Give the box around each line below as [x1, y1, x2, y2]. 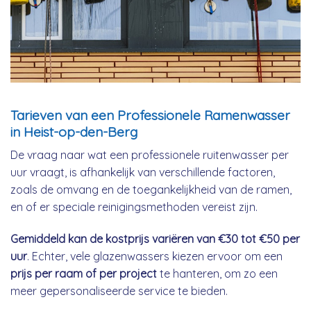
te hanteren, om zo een [157, 266, 278, 280]
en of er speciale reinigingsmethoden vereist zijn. [10, 200, 258, 215]
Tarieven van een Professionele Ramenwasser [10, 106, 290, 124]
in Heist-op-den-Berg [10, 123, 138, 140]
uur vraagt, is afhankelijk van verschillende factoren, [10, 165, 275, 180]
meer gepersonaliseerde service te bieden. [10, 283, 228, 298]
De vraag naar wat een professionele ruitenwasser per [10, 148, 289, 162]
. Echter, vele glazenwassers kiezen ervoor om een [27, 249, 283, 263]
